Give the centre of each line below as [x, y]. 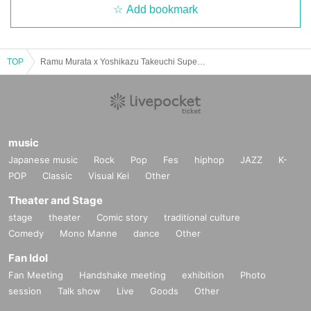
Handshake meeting [123, 275]
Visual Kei [109, 176]
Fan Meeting [36, 275]
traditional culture [202, 218]
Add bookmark [162, 10]
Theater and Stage [56, 201]
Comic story [122, 218]
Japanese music [43, 160]
